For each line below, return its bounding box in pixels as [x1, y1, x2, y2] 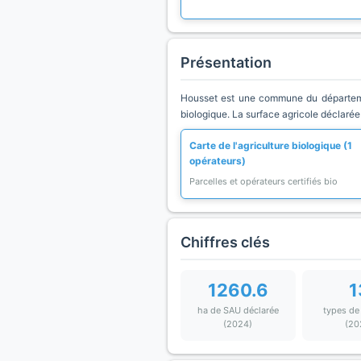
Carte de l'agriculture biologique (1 [189, 139, 352, 151]
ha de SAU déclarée [197, 305, 279, 316]
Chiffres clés [180, 234, 270, 251]
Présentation [180, 54, 272, 71]
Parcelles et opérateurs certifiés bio [189, 176, 338, 187]
